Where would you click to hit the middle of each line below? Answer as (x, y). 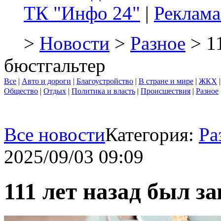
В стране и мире (166, 81)
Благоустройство (105, 81)
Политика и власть (103, 91)
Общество (21, 91)
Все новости (55, 134)
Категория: (152, 134)
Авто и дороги (46, 81)
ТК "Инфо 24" (82, 13)
